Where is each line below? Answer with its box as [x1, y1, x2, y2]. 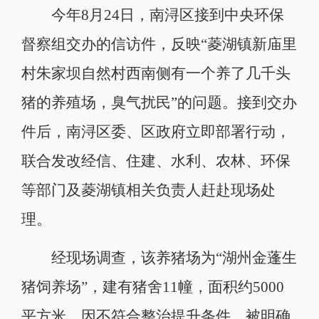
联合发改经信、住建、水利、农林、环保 [21, 152, 291, 169]
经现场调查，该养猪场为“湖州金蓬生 [21, 249, 297, 266]
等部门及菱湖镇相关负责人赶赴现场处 [21, 182, 276, 198]
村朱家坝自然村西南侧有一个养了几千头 [21, 65, 291, 81]
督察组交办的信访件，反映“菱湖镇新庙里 [21, 36, 297, 52]
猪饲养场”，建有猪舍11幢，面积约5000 [21, 278, 284, 295]
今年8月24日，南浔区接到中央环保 [21, 6, 284, 23]
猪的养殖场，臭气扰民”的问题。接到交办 [21, 94, 297, 110]
